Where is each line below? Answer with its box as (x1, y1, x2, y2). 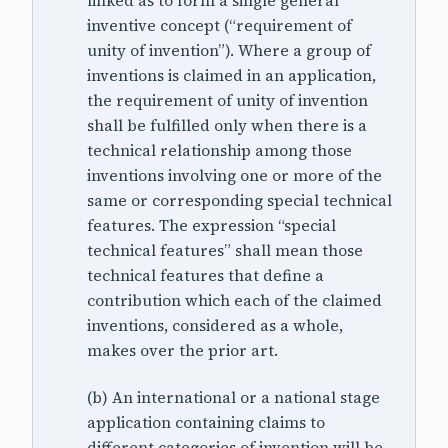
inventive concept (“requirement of (87, 15, 352, 36)
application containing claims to (87, 412, 325, 433)
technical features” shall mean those (87, 240, 363, 261)
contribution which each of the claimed (87, 290, 382, 311)
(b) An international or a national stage (87, 387, 380, 408)
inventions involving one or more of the (87, 165, 382, 186)
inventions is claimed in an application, (87, 65, 376, 86)
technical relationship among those (87, 140, 352, 161)
